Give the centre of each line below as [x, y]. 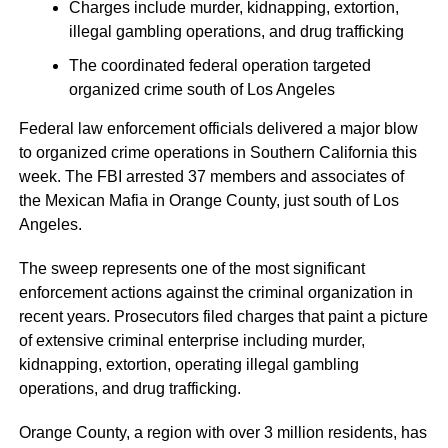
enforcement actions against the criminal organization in [215, 292]
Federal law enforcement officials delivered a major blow [218, 128]
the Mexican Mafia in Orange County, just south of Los [208, 200]
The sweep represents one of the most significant [191, 268]
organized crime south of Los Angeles [201, 89]
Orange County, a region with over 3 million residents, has [222, 432]
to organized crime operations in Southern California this [217, 152]
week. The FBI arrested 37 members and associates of [211, 176]
